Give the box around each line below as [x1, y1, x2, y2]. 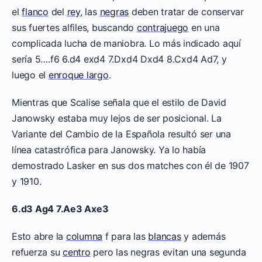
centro [63, 246, 91, 258]
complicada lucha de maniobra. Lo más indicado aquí [12, 37, 242, 50]
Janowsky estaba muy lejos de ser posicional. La [12, 112, 222, 125]
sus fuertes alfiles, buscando [12, 22, 137, 34]
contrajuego [136, 22, 189, 34]
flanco [22, 6, 49, 18]
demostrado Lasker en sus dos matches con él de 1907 [12, 160, 249, 172]
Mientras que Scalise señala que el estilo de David [12, 96, 227, 109]
